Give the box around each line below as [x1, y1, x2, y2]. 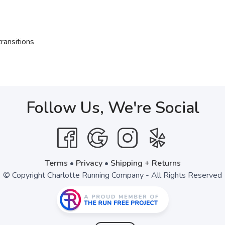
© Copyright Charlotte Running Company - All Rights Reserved [3, 170, 222, 181]
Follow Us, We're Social [26, 97, 199, 119]
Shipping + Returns [110, 158, 181, 169]
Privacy [75, 158, 102, 169]
